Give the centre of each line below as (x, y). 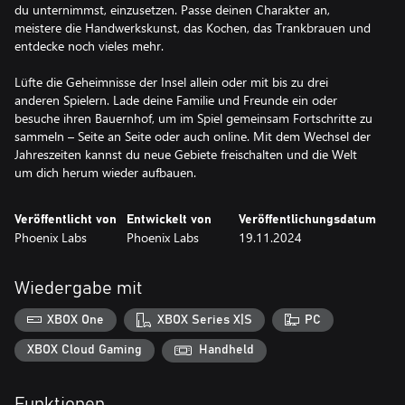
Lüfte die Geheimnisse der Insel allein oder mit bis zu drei (171, 82)
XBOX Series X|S (204, 320)
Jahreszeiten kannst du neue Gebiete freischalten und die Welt (186, 154)
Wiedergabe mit (79, 288)
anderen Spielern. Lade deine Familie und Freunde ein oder (176, 100)
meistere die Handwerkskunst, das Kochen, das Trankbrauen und (193, 28)
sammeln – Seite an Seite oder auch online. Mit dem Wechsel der (193, 136)
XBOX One (76, 320)
